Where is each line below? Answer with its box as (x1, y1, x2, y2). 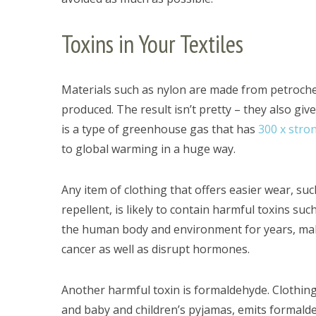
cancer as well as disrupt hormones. (61, 241, 250, 257)
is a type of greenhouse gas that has (61, 121, 258, 137)
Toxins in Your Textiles (61, 28, 243, 60)
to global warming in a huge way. (61, 141, 236, 157)
